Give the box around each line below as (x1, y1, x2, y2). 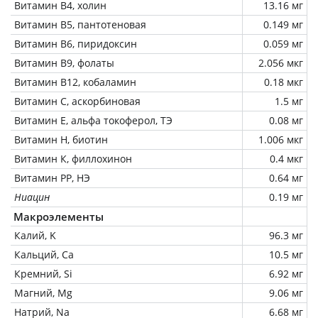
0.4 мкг (270, 151, 303, 165)
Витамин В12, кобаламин (14, 75, 136, 89)
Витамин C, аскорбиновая (14, 94, 141, 108)
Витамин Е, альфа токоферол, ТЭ (14, 113, 172, 127)
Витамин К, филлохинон (14, 151, 132, 165)
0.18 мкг (264, 75, 303, 89)
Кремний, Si (14, 266, 72, 280)
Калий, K (14, 228, 56, 242)
